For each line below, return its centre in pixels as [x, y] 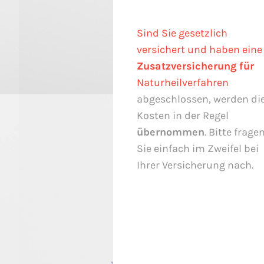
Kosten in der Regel [183, 115]
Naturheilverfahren [183, 82]
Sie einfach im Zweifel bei [198, 148]
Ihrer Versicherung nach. [195, 165]
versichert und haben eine [199, 49]
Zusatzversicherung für [195, 66]
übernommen [171, 132]
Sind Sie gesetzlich [182, 33]
